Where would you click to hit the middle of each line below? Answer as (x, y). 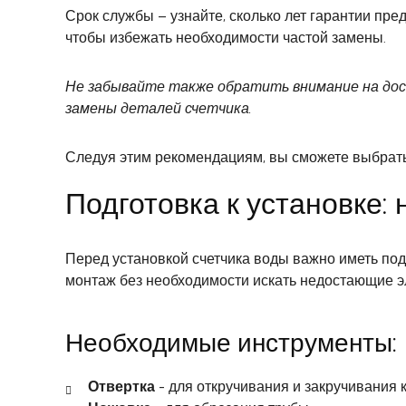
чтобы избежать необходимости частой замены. (226, 38)
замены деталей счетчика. (159, 109)
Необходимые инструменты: (231, 343)
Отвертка (121, 387)
